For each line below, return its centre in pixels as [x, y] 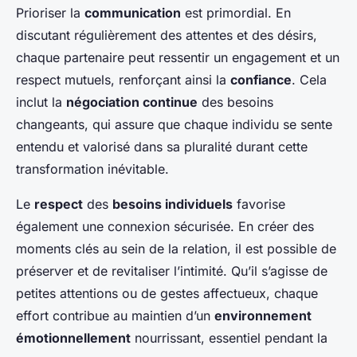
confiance [261, 80]
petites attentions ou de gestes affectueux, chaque [167, 293]
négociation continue [132, 102]
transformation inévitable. [92, 169]
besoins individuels [173, 204]
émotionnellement [73, 338]
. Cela [309, 80]
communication [133, 13]
